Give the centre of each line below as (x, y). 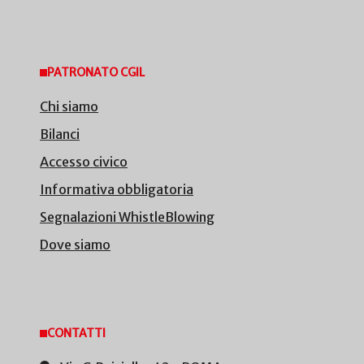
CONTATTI (76, 334)
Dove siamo (75, 245)
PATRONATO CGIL (96, 73)
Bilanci (60, 134)
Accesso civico (84, 162)
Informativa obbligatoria (117, 190)
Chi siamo (69, 107)
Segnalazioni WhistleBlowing (127, 217)
